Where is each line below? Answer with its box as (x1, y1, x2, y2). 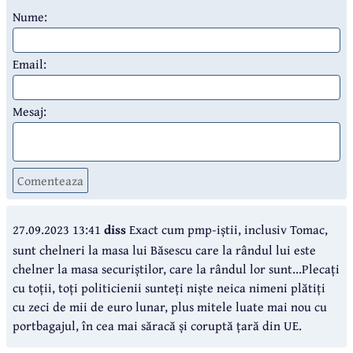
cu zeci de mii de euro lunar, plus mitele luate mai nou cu (13, 296, 327, 316)
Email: (13, 54, 46, 73)
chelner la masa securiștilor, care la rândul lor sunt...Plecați (13, 258, 340, 278)
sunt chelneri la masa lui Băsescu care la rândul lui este (13, 240, 316, 259)
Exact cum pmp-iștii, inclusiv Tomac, (129, 219, 328, 239)
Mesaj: (13, 101, 46, 121)
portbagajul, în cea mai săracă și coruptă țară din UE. (13, 315, 302, 335)
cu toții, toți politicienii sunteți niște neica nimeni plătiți (13, 277, 325, 297)
